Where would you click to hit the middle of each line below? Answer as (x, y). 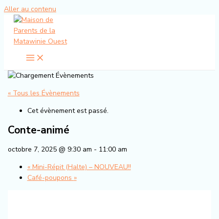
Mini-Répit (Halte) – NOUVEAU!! (80, 167)
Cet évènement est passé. (68, 111)
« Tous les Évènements (44, 93)
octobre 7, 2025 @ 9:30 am (50, 149)
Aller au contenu (30, 9)
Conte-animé (38, 130)
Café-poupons (50, 177)
